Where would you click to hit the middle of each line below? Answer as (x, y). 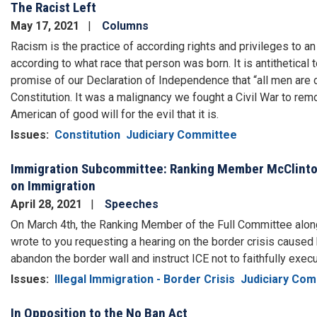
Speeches (132, 204)
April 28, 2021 (48, 204)
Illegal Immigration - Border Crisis (145, 279)
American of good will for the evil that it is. (115, 114)
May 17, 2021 (46, 25)
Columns (125, 25)
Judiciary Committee (181, 134)
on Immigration (53, 185)
